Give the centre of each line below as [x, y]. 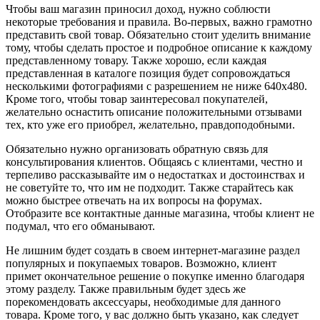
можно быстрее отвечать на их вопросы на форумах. [134, 201]
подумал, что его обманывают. [80, 226]
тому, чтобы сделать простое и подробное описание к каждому [159, 48]
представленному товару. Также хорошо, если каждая [136, 61]
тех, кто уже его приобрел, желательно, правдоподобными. [150, 125]
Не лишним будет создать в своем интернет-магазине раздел [153, 251]
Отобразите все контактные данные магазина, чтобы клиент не [160, 214]
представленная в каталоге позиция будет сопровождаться [148, 74]
